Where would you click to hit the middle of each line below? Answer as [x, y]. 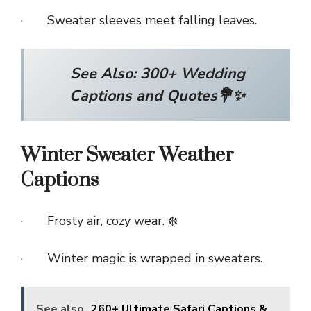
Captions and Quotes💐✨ [157, 95]
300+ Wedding [192, 73]
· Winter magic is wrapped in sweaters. [142, 258]
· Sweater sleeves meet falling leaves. [139, 20]
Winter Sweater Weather [127, 155]
